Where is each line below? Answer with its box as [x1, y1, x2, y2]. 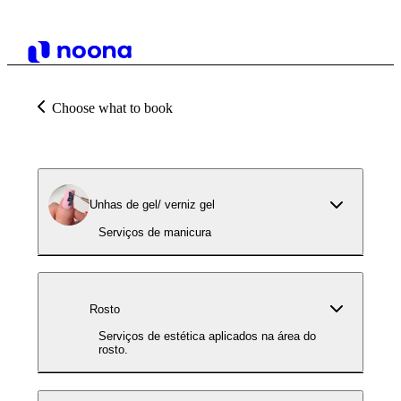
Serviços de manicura [98, 225, 211, 239]
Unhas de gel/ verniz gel [90, 198, 215, 212]
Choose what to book [52, 100, 173, 115]
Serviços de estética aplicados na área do [98, 329, 316, 344]
